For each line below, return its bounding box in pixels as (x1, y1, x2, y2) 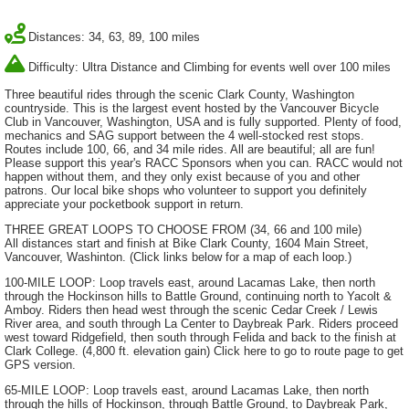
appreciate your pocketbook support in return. (5, 197, 244, 212)
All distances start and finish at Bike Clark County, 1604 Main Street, (5, 236, 369, 251)
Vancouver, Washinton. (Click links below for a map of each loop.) (5, 250, 351, 265)
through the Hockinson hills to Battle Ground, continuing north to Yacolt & (5, 289, 392, 304)
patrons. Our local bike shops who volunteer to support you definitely (5, 184, 367, 198)
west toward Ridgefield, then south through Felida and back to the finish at (5, 330, 396, 345)
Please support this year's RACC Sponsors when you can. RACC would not (5, 156, 403, 171)
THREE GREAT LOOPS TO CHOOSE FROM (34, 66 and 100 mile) (5, 223, 362, 237)
